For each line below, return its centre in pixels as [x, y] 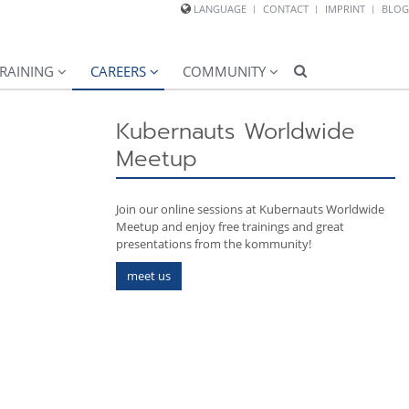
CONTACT [286, 9]
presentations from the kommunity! [214, 244]
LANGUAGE [220, 9]
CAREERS [118, 71]
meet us [149, 276]
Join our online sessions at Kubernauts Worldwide [250, 209]
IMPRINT [345, 9]
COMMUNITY [224, 71]
